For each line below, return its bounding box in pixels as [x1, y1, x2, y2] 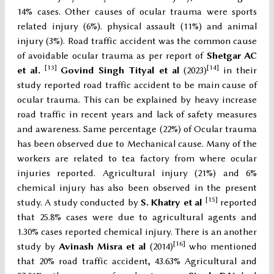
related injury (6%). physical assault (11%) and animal [17, 21, 257, 32]
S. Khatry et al [141, 197, 206, 209]
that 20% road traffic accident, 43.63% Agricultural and [17, 256, 257, 267]
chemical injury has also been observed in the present [17, 182, 257, 194]
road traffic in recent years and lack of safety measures [17, 109, 257, 120]
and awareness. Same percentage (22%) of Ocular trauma [17, 124, 257, 135]
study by [17, 241, 59, 253]
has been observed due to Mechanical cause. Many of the [17, 138, 257, 150]
